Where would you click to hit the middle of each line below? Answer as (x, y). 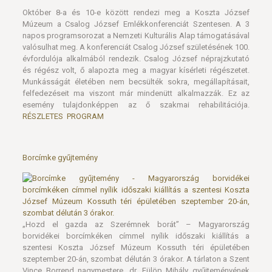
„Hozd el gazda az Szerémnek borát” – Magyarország (136, 224)
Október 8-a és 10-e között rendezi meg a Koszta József (136, 12)
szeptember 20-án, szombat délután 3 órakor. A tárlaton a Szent (136, 259)
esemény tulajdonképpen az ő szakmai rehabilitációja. (136, 105)
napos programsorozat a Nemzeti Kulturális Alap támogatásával (136, 36)
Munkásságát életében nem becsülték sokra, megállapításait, (136, 82)
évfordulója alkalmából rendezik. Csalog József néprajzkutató (136, 59)
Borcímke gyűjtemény (60, 158)
